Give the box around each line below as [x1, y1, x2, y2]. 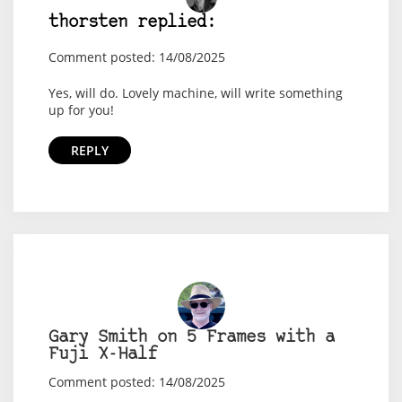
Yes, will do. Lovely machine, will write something [48, 84, 343, 102]
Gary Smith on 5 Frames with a [48, 329, 335, 347]
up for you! [48, 101, 114, 119]
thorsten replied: [48, 14, 216, 32]
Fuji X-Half [48, 346, 157, 364]
